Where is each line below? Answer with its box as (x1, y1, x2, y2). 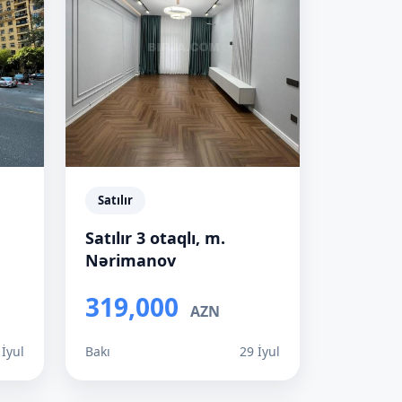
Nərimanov (85, 249, 176, 271)
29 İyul (240, 343, 280, 360)
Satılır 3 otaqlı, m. (85, 227, 225, 249)
